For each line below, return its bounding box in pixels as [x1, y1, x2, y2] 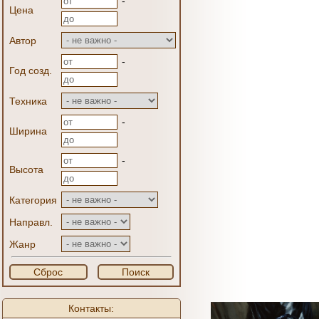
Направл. [9, 216, 53, 228]
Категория [9, 194, 57, 206]
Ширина [9, 125, 47, 137]
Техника [9, 95, 47, 107]
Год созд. [9, 65, 52, 76]
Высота [9, 164, 43, 175]
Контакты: [68, 303, 115, 314]
